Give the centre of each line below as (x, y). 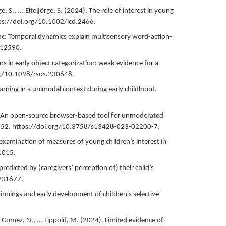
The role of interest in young (131, 11)
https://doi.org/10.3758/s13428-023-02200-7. (86, 127)
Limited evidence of (134, 220)
